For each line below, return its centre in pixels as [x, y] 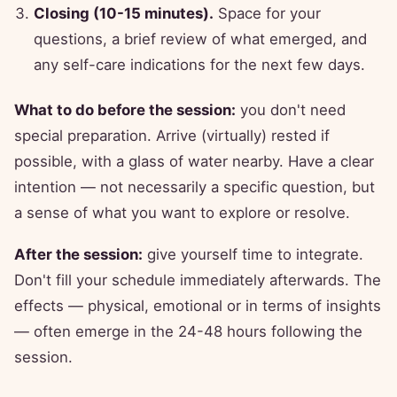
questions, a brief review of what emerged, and [200, 39]
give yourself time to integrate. [253, 255]
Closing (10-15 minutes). [124, 14]
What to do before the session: [125, 110]
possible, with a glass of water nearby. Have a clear [194, 162]
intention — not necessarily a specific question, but [195, 187]
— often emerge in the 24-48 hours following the [188, 332]
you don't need [291, 110]
